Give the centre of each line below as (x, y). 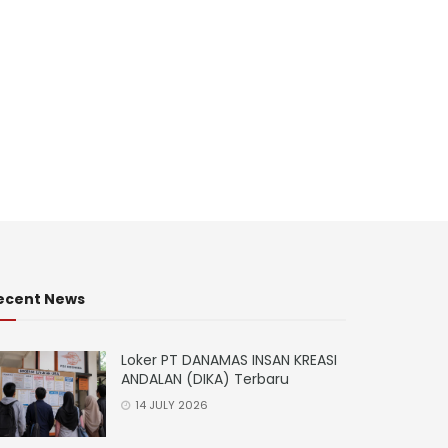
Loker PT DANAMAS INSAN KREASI (229, 360)
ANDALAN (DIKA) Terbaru (205, 379)
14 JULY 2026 (170, 405)
